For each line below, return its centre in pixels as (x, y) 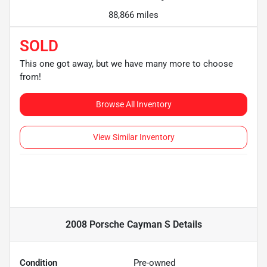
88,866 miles (133, 15)
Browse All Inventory (133, 104)
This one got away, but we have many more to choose (126, 63)
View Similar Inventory (133, 137)
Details (186, 224)
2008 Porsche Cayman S (118, 224)
